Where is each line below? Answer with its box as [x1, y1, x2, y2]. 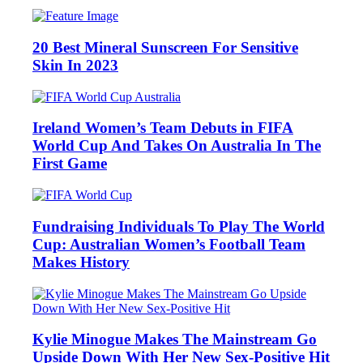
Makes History [32, 253, 130, 271]
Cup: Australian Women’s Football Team [32, 235, 305, 253]
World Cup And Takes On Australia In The [32, 137, 321, 155]
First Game [32, 155, 107, 173]
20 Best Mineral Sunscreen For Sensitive [32, 39, 298, 57]
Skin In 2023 [32, 57, 118, 75]
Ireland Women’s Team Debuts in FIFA [32, 119, 293, 137]
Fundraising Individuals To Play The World [32, 217, 325, 235]
